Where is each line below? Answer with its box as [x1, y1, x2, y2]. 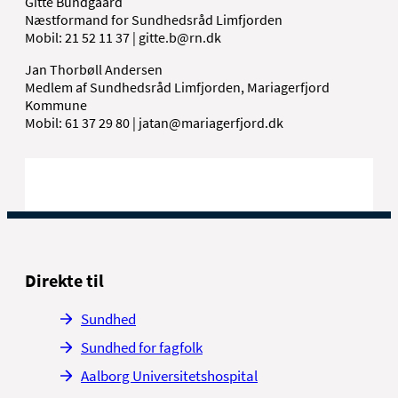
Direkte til [25, 268, 104, 291]
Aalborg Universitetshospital [81, 365, 258, 386]
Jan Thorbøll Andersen [25, 60, 163, 78]
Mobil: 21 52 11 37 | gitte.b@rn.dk [25, 28, 221, 46]
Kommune [25, 95, 87, 114]
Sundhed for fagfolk [81, 337, 203, 357]
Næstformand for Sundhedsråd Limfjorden [25, 10, 283, 28]
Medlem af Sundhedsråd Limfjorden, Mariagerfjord [25, 77, 330, 96]
